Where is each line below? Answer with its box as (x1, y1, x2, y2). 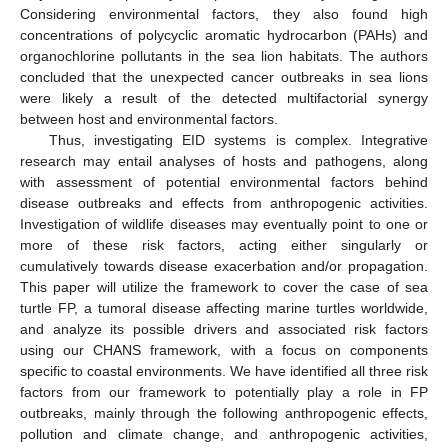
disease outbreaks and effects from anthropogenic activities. (20, 195, 428, 212)
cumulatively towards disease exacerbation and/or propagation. (20, 258, 428, 275)
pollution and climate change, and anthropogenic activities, (20, 426, 428, 443)
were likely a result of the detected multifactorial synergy (20, 90, 428, 107)
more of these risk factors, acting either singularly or (20, 237, 428, 254)
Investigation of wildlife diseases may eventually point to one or (20, 216, 428, 233)
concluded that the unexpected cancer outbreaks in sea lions (20, 69, 428, 86)
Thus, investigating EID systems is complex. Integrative (48, 132, 428, 149)
